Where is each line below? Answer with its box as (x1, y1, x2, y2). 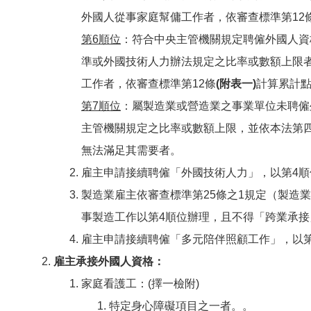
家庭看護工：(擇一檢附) (81, 278, 199, 289)
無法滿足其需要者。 (81, 144, 181, 156)
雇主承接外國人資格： (53, 255, 165, 267)
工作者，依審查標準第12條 (81, 78, 216, 90)
